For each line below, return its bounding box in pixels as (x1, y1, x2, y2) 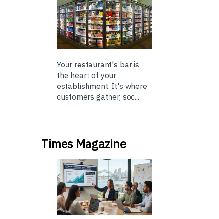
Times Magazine (41, 136, 126, 152)
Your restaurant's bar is (57, 60, 139, 70)
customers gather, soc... (57, 92, 139, 102)
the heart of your (57, 70, 116, 81)
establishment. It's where (57, 81, 147, 91)
